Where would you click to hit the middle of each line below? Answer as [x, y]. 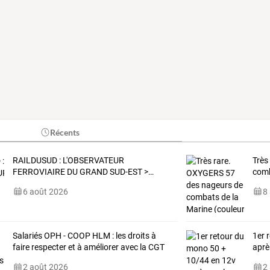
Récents [65, 132]
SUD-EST [125, 171]
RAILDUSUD [35, 160]
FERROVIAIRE [39, 171]
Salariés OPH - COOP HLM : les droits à [84, 235]
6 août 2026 [45, 191]
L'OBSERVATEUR [92, 160]
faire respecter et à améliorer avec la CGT [88, 247]
